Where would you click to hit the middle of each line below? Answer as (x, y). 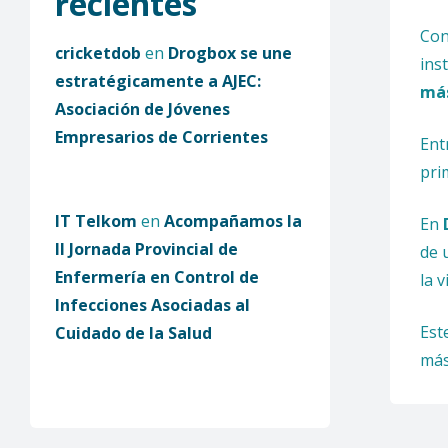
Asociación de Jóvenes (142, 108)
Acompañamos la (233, 220)
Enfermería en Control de (157, 276)
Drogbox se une (230, 52)
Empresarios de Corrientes (161, 136)
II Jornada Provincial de (146, 248)
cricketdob (98, 52)
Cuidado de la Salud (133, 332)
